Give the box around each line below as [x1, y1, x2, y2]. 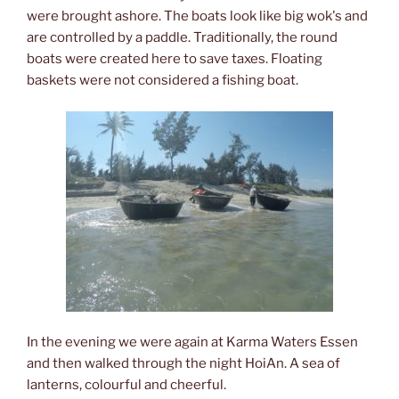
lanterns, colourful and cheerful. [27, 377, 226, 394]
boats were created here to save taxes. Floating [27, 51, 322, 68]
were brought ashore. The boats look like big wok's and [27, 8, 368, 25]
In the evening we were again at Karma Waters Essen [27, 334, 358, 351]
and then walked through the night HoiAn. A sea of [27, 355, 340, 372]
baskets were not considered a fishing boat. [27, 72, 298, 89]
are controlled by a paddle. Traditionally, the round [27, 29, 338, 46]
